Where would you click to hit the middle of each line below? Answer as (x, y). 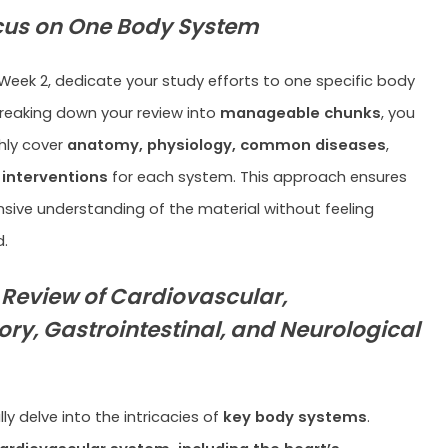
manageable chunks (298, 113)
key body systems (294, 417)
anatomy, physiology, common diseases (224, 145)
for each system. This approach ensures (257, 177)
